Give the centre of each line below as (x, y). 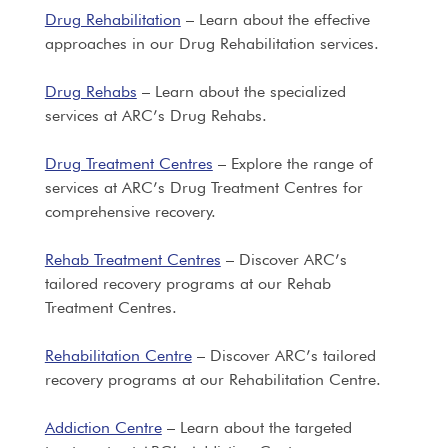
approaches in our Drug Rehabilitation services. (211, 43)
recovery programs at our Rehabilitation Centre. (212, 379)
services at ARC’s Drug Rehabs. (155, 115)
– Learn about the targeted (256, 427)
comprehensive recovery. (130, 211)
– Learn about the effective (275, 19)
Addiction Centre (103, 427)
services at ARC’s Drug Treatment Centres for (203, 187)
